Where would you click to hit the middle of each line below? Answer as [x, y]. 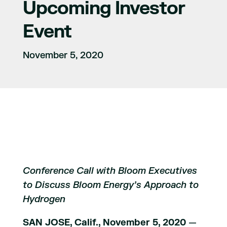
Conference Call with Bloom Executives [110, 171]
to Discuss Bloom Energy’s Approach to [110, 185]
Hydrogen [44, 199]
